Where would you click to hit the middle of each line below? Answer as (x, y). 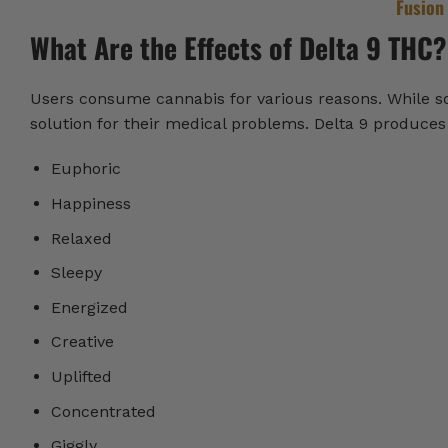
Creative (82, 342)
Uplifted (83, 377)
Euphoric (85, 169)
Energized (89, 307)
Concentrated (103, 411)
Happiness (90, 204)
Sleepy (76, 273)
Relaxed (81, 238)
